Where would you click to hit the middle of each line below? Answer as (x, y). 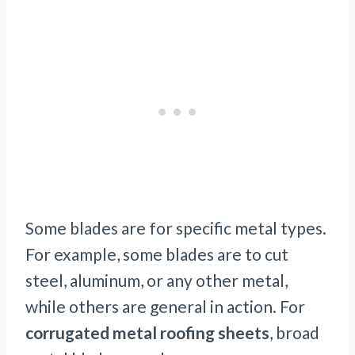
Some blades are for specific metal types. (176, 228)
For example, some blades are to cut (157, 254)
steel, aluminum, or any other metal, (157, 281)
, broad (294, 333)
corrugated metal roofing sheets (147, 333)
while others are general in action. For (165, 307)
